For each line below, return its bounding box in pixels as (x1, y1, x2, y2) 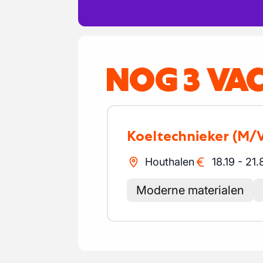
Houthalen (144, 156, 194, 168)
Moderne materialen (136, 183, 244, 197)
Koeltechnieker (136, 127, 229, 144)
